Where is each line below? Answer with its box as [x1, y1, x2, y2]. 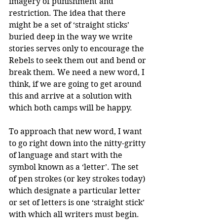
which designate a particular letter [9, 185, 143, 195]
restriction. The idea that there [9, 8, 128, 18]
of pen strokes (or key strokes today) [9, 174, 147, 184]
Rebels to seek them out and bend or [9, 55, 148, 65]
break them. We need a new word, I [9, 67, 147, 77]
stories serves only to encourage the [9, 43, 146, 53]
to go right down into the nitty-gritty [9, 138, 147, 148]
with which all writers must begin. [9, 209, 141, 219]
